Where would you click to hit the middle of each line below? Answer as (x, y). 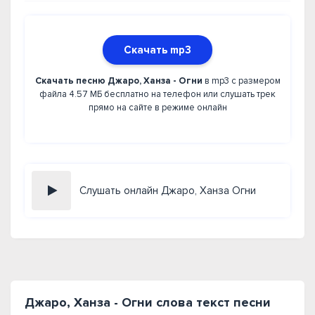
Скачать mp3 (157, 50)
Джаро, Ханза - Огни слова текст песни (148, 302)
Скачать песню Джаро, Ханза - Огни (118, 81)
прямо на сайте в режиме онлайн (157, 108)
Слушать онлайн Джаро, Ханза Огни (168, 191)
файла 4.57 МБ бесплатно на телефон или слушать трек (157, 94)
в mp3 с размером (241, 81)
